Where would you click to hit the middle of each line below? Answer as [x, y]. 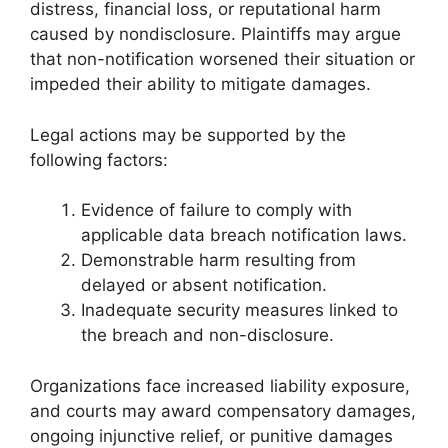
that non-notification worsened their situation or [222, 59]
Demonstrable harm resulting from [218, 260]
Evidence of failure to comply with [216, 210]
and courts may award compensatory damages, [223, 410]
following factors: [99, 159]
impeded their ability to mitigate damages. [200, 84]
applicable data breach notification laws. [244, 235]
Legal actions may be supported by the [188, 134]
